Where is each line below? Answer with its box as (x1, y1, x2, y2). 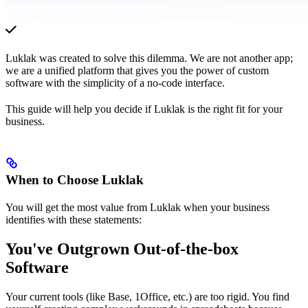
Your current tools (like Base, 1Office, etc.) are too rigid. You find (5, 290, 289, 302)
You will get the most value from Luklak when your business (5, 201, 269, 213)
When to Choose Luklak (5, 172, 144, 187)
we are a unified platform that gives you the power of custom (5, 64, 269, 76)
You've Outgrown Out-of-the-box (5, 239, 239, 258)
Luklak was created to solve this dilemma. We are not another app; (5, 52, 293, 64)
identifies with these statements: (5, 213, 142, 225)
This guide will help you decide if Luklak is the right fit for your (5, 102, 283, 115)
